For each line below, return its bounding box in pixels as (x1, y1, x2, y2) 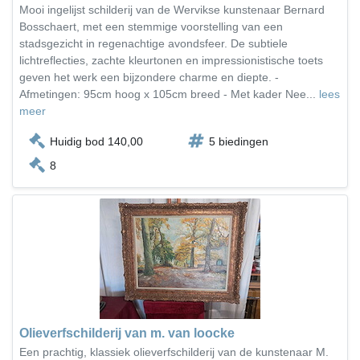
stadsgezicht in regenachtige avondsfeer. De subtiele (19, 37, 288, 50)
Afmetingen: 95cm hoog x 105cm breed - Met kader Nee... (19, 88, 319, 100)
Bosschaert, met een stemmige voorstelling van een (19, 20, 283, 33)
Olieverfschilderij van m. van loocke (19, 326, 235, 340)
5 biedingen (209, 135, 268, 148)
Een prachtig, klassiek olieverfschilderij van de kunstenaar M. (19, 346, 329, 358)
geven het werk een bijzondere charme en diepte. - (19, 71, 279, 84)
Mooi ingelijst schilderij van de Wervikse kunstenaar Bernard (19, 3, 325, 16)
